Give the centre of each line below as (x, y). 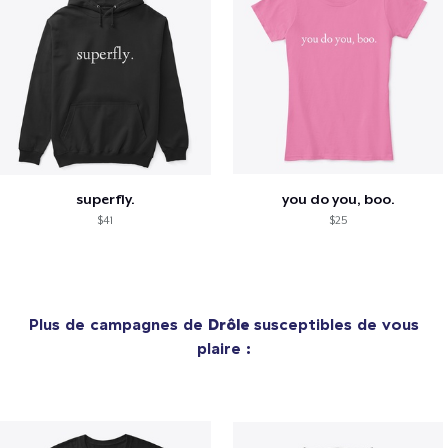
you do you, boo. (338, 198)
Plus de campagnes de (118, 323)
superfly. (105, 198)
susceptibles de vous (336, 323)
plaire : (224, 347)
